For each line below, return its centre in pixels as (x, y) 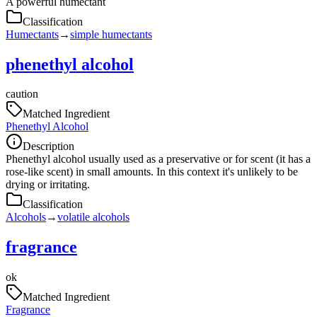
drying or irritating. (48, 185)
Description (48, 146)
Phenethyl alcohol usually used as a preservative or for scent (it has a (158, 159)
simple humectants (111, 34)
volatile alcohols (93, 217)
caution (22, 94)
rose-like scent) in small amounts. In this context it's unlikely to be (152, 172)
